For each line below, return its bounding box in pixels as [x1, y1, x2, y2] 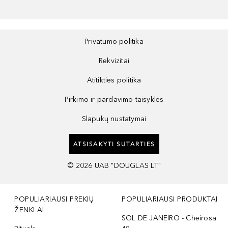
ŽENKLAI [14, 206, 44, 215]
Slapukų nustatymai [81, 115, 147, 124]
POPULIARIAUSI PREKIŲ [14, 195, 94, 204]
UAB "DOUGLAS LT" [94, 161, 161, 170]
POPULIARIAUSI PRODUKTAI [122, 195, 218, 204]
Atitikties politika [87, 76, 141, 85]
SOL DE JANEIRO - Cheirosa [122, 214, 216, 223]
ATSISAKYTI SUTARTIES [73, 140, 155, 148]
